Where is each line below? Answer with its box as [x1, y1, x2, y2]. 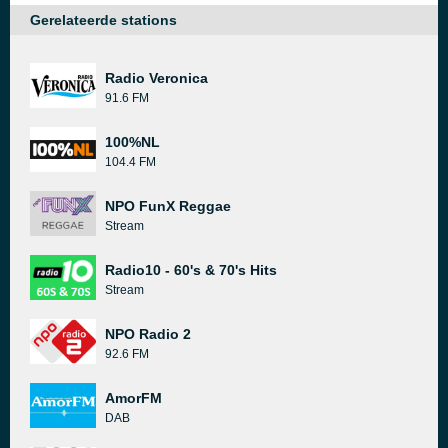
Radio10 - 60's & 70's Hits [105, 262, 277, 278]
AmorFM [105, 390, 162, 406]
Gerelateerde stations [30, 12, 177, 28]
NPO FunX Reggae [105, 198, 231, 214]
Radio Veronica [105, 70, 208, 86]
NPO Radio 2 [105, 326, 191, 342]
